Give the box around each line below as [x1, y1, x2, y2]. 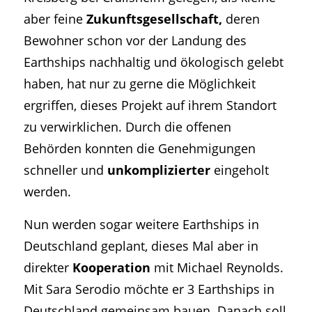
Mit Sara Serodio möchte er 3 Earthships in [23, 279, 274, 297]
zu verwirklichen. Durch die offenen [23, 118, 231, 136]
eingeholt [210, 161, 269, 179]
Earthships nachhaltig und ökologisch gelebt [23, 53, 283, 71]
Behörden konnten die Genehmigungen [23, 139, 256, 157]
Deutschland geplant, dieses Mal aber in [23, 236, 258, 254]
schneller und [23, 161, 107, 179]
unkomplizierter [107, 161, 210, 179]
